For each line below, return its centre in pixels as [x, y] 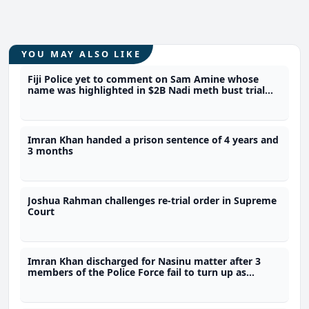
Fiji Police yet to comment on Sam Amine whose [143, 79]
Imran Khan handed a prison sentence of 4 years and [153, 139]
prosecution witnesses [81, 283]
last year [48, 101]
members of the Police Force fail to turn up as [137, 272]
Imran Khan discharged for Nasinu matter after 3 [144, 261]
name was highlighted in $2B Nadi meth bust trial [147, 90]
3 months [51, 150]
